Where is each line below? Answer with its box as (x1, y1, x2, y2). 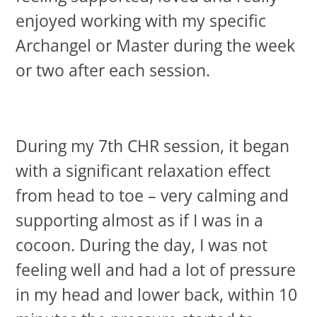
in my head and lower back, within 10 (16, 284, 298, 306)
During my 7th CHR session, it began (16, 135, 290, 158)
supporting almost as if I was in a (16, 209, 264, 232)
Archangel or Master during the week (16, 34, 296, 57)
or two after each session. (16, 59, 211, 81)
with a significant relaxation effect (16, 160, 271, 183)
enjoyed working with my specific (16, 9, 267, 32)
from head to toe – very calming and (16, 185, 289, 207)
